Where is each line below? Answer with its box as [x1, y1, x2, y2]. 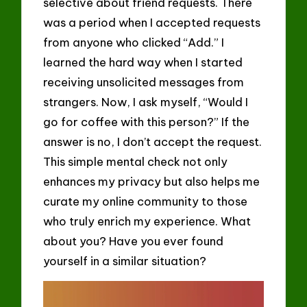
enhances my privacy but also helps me [43, 173, 260, 188]
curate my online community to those [43, 193, 248, 208]
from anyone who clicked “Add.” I [43, 34, 225, 49]
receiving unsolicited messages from [43, 74, 245, 89]
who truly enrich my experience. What [43, 213, 251, 228]
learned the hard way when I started [43, 54, 243, 69]
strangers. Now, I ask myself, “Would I [43, 94, 249, 109]
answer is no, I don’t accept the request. [43, 134, 262, 149]
